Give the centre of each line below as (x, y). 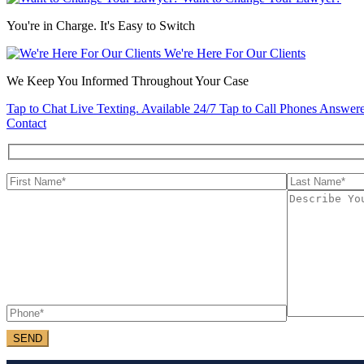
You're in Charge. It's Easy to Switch (101, 26)
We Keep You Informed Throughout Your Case (128, 81)
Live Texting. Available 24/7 (143, 108)
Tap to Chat (37, 108)
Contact (26, 123)
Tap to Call (249, 108)
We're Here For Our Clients (235, 53)
